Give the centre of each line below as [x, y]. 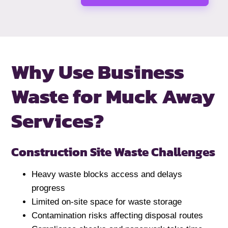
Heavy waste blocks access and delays [107, 175]
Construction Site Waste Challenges [113, 152]
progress [49, 188]
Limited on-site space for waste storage [107, 202]
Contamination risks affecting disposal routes [118, 216]
